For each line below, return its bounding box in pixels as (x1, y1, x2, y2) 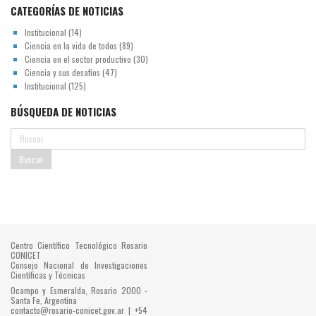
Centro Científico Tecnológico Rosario (11, 238, 147, 251)
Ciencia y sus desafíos (25, 66, 100, 78)
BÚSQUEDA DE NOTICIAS (11, 103, 116, 119)
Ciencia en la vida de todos (25, 39, 117, 51)
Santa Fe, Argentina (11, 293, 77, 306)
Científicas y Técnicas (11, 268, 85, 281)
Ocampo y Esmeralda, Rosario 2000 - (11, 284, 147, 296)
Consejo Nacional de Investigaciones (11, 258, 147, 271)
